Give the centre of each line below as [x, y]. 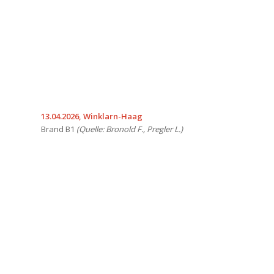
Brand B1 [59, 129]
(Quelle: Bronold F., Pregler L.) [130, 129]
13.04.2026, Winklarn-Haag [92, 116]
